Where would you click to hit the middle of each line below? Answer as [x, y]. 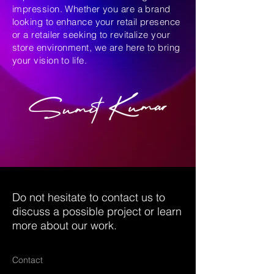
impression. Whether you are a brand [91, 9]
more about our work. [65, 225]
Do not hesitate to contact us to [89, 197]
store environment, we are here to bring [96, 47]
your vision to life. [50, 60]
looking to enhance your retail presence [96, 22]
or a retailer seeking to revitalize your [91, 35]
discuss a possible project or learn [97, 211]
